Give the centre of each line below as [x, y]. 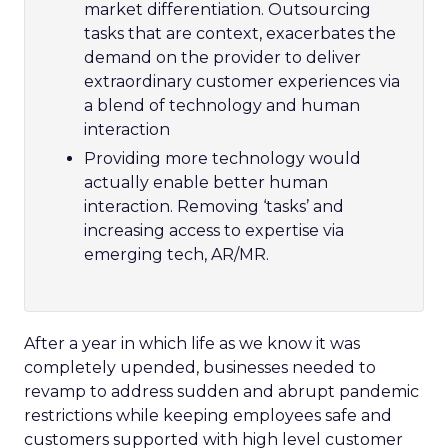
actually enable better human [206, 182]
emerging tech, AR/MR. [176, 254]
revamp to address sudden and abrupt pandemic [221, 391]
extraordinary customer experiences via [242, 81]
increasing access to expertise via [214, 230]
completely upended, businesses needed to [200, 367]
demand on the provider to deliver [222, 57]
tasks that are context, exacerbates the [240, 33]
